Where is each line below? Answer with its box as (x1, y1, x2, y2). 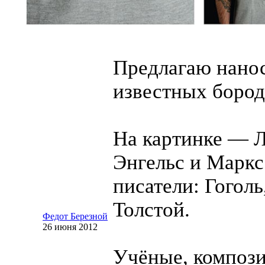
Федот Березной (43, 211, 108, 221)
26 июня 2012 (43, 222, 98, 232)
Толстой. (113, 198, 190, 221)
